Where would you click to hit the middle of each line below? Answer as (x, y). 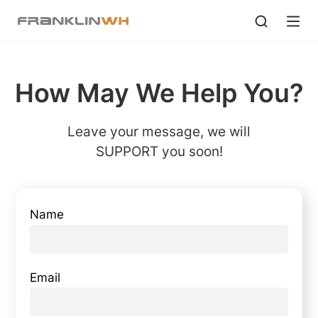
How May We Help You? (159, 93)
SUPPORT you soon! (159, 151)
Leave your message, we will (159, 131)
